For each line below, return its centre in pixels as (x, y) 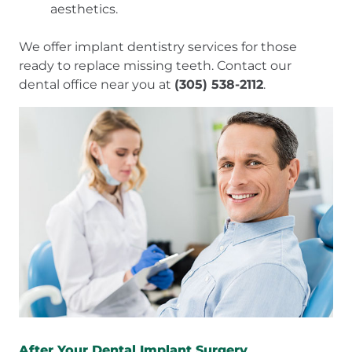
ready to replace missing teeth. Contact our (155, 66)
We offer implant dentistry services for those (158, 47)
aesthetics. (84, 9)
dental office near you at (97, 85)
